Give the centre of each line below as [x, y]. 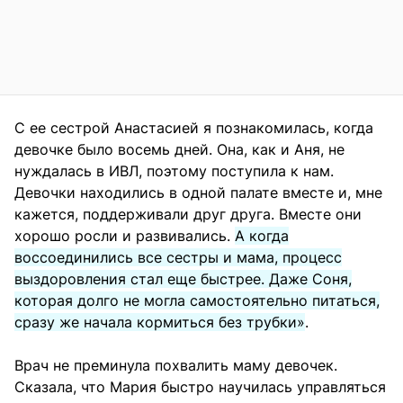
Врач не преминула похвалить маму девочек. [176, 365]
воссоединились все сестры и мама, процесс [178, 257]
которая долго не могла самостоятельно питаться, [197, 300]
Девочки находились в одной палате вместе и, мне [198, 192]
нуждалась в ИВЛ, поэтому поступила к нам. [174, 170]
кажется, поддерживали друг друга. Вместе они [188, 214]
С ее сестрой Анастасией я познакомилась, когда [194, 127]
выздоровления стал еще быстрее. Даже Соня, [183, 278]
